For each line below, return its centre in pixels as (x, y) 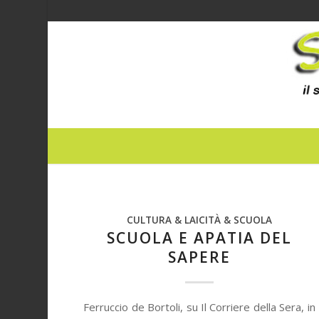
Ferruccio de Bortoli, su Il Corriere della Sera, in (199, 307)
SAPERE (199, 257)
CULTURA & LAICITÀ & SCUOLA (199, 220)
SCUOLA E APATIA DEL (199, 238)
